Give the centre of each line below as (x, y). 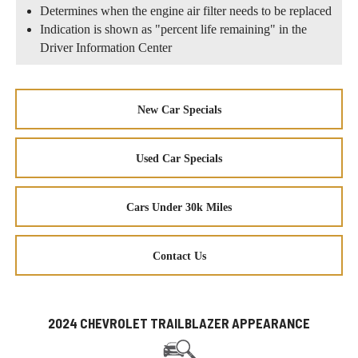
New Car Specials (179, 109)
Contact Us (179, 256)
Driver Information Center (106, 47)
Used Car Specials (179, 158)
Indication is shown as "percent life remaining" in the (173, 29)
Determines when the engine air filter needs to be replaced (186, 10)
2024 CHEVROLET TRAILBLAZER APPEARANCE (179, 322)
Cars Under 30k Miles (179, 207)
